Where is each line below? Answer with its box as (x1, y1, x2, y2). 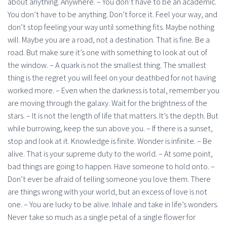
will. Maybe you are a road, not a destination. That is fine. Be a (8, 34, 210, 45)
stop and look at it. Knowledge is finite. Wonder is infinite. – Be (8, 135, 212, 146)
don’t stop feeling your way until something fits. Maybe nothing (8, 21, 214, 32)
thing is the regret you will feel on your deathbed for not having (8, 72, 216, 83)
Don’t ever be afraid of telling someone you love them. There (8, 173, 211, 184)
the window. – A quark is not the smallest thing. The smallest (8, 59, 206, 70)
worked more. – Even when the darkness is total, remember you (8, 85, 219, 96)
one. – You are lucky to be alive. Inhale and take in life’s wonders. (8, 199, 218, 210)
